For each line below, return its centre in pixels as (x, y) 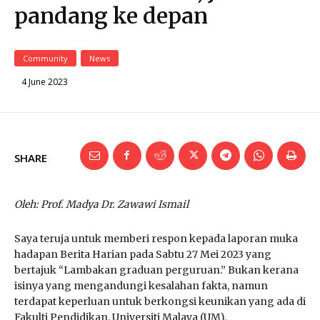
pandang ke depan (111, 15)
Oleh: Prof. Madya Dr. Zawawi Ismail (101, 204)
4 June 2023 (45, 81)
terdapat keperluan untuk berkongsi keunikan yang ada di (160, 301)
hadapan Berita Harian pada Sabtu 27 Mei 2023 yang (143, 254)
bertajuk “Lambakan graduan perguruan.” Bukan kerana (156, 270)
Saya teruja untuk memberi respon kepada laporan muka (156, 238)
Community (45, 58)
